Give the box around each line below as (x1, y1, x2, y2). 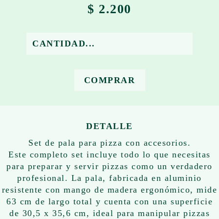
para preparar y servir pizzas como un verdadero (6, 161, 213, 172)
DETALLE (86, 121, 133, 131)
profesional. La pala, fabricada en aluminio (17, 173, 202, 183)
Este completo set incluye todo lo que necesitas (8, 150, 211, 160)
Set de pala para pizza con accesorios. (28, 138, 191, 148)
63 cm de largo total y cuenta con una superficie (6, 197, 213, 207)
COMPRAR (84, 75, 135, 86)
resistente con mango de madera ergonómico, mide (1, 185, 218, 195)
